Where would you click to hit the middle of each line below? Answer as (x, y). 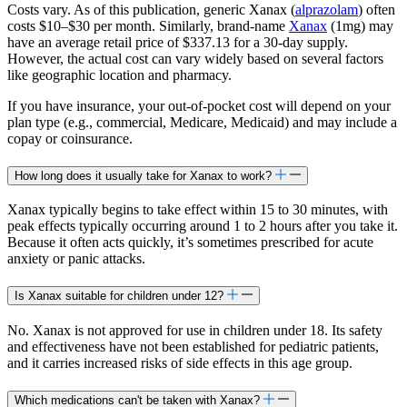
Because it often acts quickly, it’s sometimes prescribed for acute (190, 243)
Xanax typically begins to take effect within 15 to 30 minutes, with (198, 210)
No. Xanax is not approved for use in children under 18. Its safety (195, 330)
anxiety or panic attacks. (76, 259)
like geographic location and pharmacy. (119, 74)
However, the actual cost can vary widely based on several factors (195, 58)
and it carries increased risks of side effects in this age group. (180, 362)
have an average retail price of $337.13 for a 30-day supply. (178, 42)
